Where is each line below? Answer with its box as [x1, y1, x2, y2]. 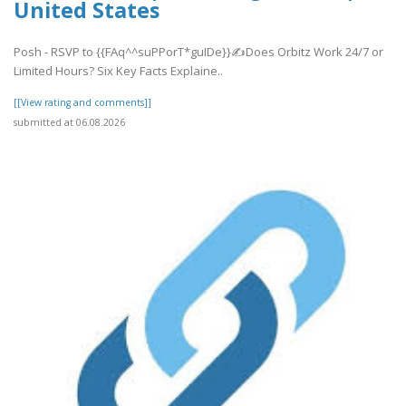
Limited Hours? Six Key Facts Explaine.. [14, 63, 223, 80]
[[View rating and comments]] [14, 96, 151, 110]
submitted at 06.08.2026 [14, 116, 125, 130]
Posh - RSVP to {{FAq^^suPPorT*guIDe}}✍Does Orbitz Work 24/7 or [14, 43, 383, 61]
